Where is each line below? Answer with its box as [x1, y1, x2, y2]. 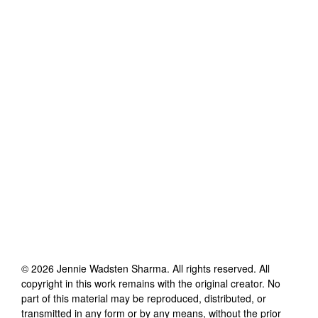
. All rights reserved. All [167, 261, 270, 275]
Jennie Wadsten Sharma [57, 261, 167, 275]
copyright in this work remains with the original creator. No [21, 275, 280, 290]
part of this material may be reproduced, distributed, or [21, 290, 266, 305]
